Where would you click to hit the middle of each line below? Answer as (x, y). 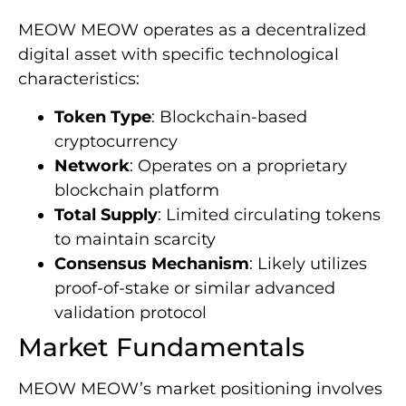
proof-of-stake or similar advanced (195, 288)
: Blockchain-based (229, 116)
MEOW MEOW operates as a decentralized (192, 30)
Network (92, 165)
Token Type (103, 116)
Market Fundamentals (161, 347)
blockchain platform (137, 190)
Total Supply (106, 214)
